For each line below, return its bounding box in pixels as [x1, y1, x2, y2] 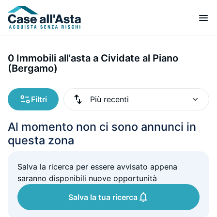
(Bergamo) [8, 62, 58, 74]
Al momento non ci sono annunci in [8, 120, 196, 134]
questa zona [8, 133, 74, 147]
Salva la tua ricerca [68, 192, 138, 202]
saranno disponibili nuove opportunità [17, 173, 157, 183]
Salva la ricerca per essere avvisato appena [17, 162, 177, 171]
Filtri [31, 94, 47, 104]
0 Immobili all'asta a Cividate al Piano [8, 52, 178, 64]
